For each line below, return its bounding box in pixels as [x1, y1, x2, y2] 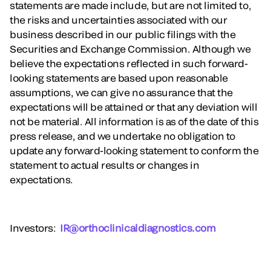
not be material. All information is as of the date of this [10, 116, 259, 127]
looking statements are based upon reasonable [10, 72, 228, 83]
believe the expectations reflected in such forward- [10, 57, 248, 69]
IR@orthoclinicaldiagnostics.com [60, 222, 216, 233]
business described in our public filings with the [10, 28, 236, 40]
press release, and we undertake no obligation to [10, 130, 235, 142]
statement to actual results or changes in [10, 159, 200, 171]
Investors [10, 222, 53, 233]
